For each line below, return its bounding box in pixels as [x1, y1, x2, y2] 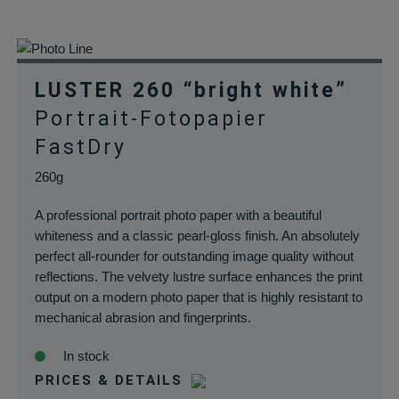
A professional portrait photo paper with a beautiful [34, 208, 322, 223]
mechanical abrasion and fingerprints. [34, 310, 251, 325]
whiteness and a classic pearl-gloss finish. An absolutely [34, 228, 360, 243]
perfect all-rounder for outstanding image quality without [34, 248, 354, 264]
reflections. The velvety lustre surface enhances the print [34, 269, 362, 284]
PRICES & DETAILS [34, 372, 183, 388]
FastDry [34, 135, 126, 159]
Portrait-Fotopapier [34, 107, 268, 131]
